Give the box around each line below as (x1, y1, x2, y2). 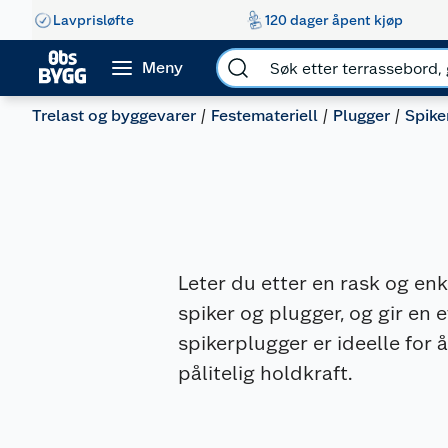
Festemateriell (211, 106, 318, 125)
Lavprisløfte (53, 11, 134, 28)
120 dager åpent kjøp (264, 11, 403, 28)
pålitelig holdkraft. (177, 361, 352, 385)
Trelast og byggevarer (32, 106, 196, 125)
